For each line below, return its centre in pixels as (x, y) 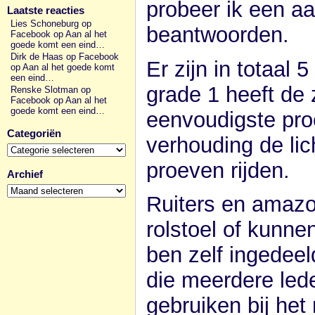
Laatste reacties (46, 10)
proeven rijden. (218, 170)
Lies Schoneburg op (51, 24)
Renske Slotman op (51, 90)
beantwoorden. (218, 34)
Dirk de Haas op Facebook (65, 57)
